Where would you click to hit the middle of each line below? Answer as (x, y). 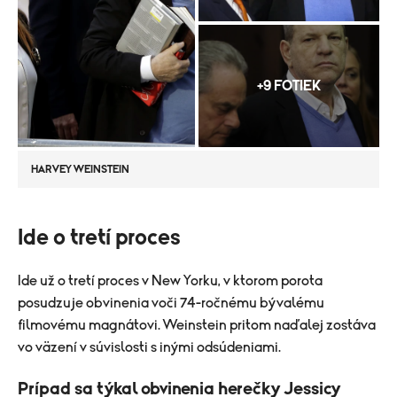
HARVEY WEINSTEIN (80, 169)
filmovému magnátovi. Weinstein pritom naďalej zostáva (197, 325)
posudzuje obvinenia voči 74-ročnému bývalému (171, 303)
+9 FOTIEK (289, 86)
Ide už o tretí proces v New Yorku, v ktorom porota (170, 280)
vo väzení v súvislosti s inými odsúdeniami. (149, 347)
